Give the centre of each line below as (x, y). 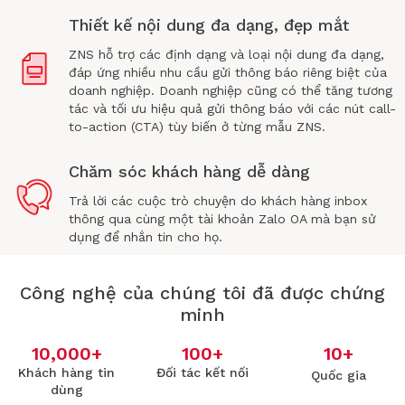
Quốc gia (338, 376)
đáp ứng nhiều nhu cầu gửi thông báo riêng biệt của (227, 73)
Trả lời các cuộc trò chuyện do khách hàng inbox (217, 201)
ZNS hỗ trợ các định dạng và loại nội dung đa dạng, (226, 55)
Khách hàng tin (67, 373)
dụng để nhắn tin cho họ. (145, 237)
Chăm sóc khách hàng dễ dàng (189, 172)
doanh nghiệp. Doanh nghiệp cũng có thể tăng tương (230, 91)
